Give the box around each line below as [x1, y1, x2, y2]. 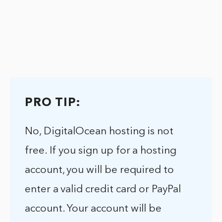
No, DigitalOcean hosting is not [25, 126, 174, 137]
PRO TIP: [25, 97, 81, 110]
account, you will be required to [25, 165, 174, 176]
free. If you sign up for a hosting [25, 146, 176, 157]
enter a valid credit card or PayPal [25, 184, 181, 195]
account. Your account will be [25, 204, 162, 215]
